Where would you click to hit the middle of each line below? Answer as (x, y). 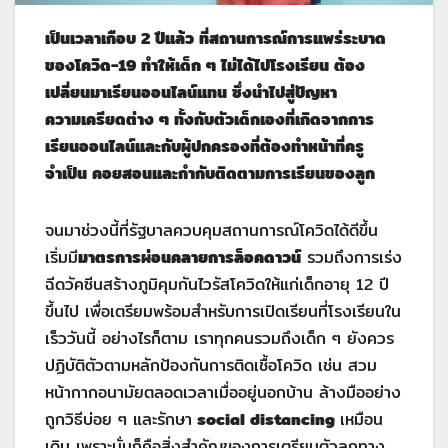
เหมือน (361, 420)
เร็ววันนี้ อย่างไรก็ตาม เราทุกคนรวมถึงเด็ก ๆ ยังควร (219, 339)
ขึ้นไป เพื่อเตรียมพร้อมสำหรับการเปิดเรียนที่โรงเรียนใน (223, 312)
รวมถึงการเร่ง (351, 258)
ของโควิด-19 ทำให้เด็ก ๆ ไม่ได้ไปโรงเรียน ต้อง (205, 66)
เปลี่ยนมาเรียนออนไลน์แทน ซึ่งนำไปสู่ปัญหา (191, 93)
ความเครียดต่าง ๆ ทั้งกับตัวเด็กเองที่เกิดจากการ (209, 120)
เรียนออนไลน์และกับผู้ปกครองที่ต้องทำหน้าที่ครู (204, 147)
